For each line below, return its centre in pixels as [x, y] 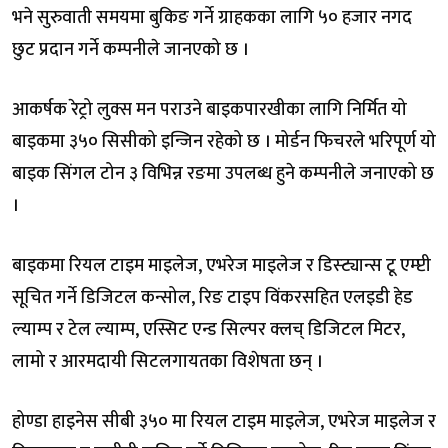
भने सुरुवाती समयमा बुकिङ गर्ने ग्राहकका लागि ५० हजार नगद [212, 17]
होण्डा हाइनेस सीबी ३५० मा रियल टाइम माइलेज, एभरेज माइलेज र [224, 421]
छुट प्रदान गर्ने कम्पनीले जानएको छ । [130, 49]
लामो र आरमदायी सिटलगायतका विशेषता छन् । [167, 361]
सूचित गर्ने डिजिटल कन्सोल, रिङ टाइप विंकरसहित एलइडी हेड [212, 297]
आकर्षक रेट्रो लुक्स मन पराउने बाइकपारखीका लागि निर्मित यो [209, 109]
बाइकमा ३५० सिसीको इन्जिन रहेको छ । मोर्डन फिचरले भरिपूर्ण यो [224, 141]
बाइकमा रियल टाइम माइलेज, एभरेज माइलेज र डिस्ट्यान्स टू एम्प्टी [221, 265]
